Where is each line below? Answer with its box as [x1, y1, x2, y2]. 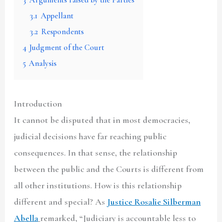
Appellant [41, 10, 74, 21]
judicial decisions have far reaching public [14, 130, 167, 142]
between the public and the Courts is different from [14, 163, 204, 174]
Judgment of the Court [29, 42, 105, 53]
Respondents [41, 26, 84, 37]
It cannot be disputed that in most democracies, [14, 114, 191, 125]
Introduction [14, 98, 62, 109]
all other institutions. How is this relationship [14, 179, 182, 191]
